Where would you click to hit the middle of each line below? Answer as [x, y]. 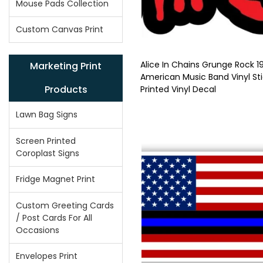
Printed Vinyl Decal [178, 89]
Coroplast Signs [48, 153]
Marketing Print [66, 66]
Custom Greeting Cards [65, 205]
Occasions [38, 230]
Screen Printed [46, 141]
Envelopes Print [47, 256]
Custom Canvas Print [60, 30]
